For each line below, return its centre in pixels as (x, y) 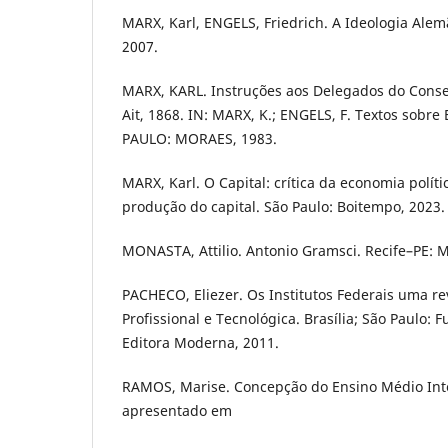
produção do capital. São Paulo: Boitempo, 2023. (283, 207)
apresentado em (177, 411)
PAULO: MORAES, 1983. (199, 139)
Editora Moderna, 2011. (200, 343)
